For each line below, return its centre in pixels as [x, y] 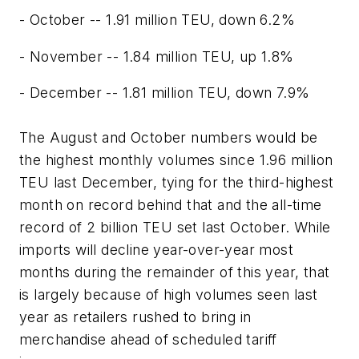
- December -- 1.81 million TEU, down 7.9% [165, 93]
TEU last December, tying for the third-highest [177, 183]
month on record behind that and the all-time [171, 205]
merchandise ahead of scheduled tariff [148, 340]
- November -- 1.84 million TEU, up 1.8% [157, 56]
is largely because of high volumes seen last [169, 295]
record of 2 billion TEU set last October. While [175, 228]
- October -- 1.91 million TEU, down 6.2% [157, 20]
